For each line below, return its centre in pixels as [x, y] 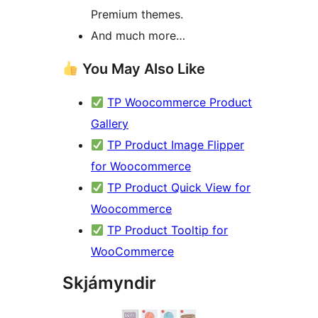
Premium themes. [137, 15]
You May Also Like [142, 69]
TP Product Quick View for [179, 188]
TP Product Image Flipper [176, 145]
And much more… [138, 36]
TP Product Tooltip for [168, 230]
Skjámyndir [109, 283]
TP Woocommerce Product [180, 103]
